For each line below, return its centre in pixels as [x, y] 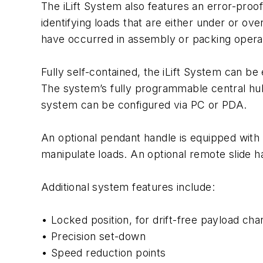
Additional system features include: [128, 187]
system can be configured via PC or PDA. [144, 105]
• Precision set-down [93, 236]
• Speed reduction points [104, 253]
